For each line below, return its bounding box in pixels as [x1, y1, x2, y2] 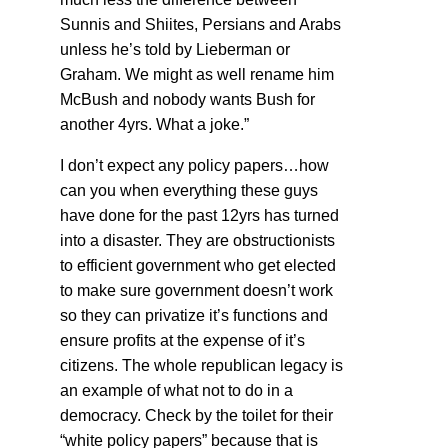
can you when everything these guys [60, 181, 318, 199]
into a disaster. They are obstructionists [60, 231, 335, 249]
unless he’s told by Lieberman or [60, 40, 290, 58]
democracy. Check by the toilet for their [60, 406, 333, 424]
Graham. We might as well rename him [60, 65, 334, 83]
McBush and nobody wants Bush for [60, 90, 315, 108]
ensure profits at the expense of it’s [60, 331, 305, 349]
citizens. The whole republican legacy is [60, 356, 343, 374]
